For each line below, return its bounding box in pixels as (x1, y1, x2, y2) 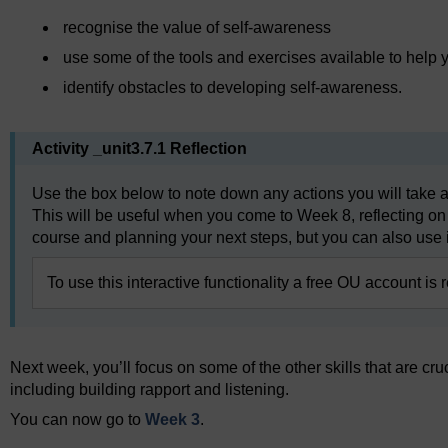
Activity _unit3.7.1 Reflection (32, 140, 247, 158)
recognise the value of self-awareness (63, 19, 332, 37)
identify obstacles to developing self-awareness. (63, 79, 403, 97)
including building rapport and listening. (10, 381, 289, 399)
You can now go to (10, 411, 145, 429)
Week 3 (145, 411, 200, 429)
